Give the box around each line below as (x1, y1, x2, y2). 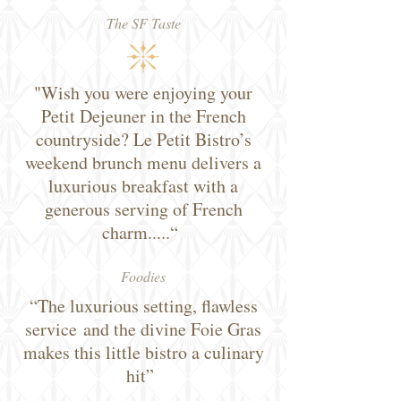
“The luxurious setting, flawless (29, 294, 258, 318)
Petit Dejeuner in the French (40, 104, 246, 128)
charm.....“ (102, 220, 178, 244)
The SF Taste (106, 13, 181, 32)
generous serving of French (44, 197, 243, 221)
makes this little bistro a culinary (22, 340, 264, 364)
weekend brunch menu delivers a (25, 150, 261, 175)
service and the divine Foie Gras (25, 317, 261, 341)
